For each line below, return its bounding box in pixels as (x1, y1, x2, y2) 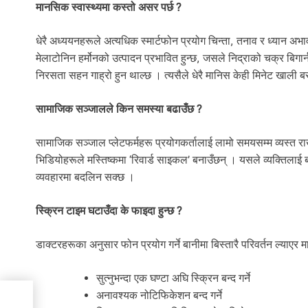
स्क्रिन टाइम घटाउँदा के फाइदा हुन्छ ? (36, 203, 182, 217)
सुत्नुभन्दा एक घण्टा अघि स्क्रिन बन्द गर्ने (96, 271, 250, 285)
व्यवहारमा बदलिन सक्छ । (36, 170, 135, 184)
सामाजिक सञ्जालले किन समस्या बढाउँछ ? (36, 102, 202, 115)
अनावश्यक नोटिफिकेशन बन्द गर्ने (96, 288, 222, 302)
